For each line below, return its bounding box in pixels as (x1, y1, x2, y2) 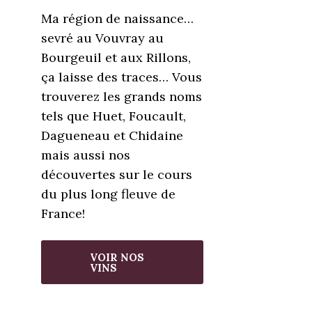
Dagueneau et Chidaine (41, 127, 184, 143)
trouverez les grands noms (41, 88, 203, 104)
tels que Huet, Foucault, (41, 108, 187, 124)
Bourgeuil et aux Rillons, (41, 49, 192, 65)
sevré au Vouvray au (41, 30, 164, 46)
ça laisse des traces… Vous (41, 69, 203, 85)
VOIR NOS (90, 251, 145, 264)
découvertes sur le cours (41, 166, 193, 182)
